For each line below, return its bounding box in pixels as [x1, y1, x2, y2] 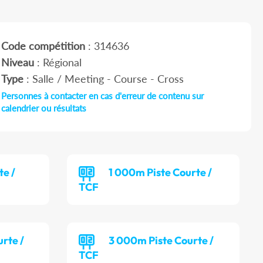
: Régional [33, 56, 82, 69]
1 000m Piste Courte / [109, 166, 213, 180]
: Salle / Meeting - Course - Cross [23, 72, 184, 86]
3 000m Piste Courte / [109, 234, 214, 248]
